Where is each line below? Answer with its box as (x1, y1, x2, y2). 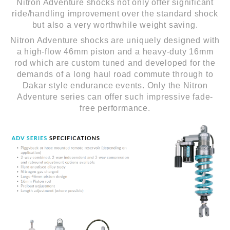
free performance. (80, 104, 150, 113)
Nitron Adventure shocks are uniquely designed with (10, 36, 220, 45)
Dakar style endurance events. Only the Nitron (22, 81, 208, 90)
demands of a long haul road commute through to (16, 70, 214, 79)
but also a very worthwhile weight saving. (32, 21, 198, 30)
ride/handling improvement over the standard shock (12, 9, 218, 18)
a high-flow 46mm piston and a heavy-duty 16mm (16, 47, 214, 56)
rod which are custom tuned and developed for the (14, 59, 216, 68)
